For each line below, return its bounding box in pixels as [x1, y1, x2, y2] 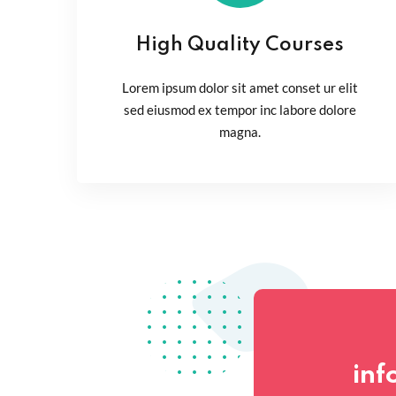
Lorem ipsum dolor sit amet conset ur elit [122, 79, 359, 95]
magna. [219, 123, 262, 140]
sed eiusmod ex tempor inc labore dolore [124, 101, 357, 118]
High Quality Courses [136, 34, 345, 55]
